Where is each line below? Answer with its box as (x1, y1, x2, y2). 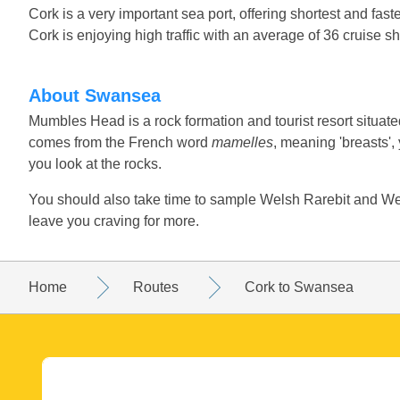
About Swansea (41, 85, 161, 105)
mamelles (212, 134, 273, 150)
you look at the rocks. (29, 155, 162, 171)
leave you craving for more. (29, 212, 199, 229)
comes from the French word (29, 134, 212, 150)
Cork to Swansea (245, 279, 354, 295)
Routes (133, 279, 179, 295)
